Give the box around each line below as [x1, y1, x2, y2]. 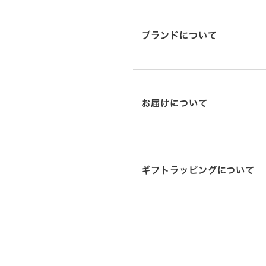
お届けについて [141, 98, 208, 107]
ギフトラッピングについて [141, 166, 255, 175]
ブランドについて [141, 31, 217, 40]
